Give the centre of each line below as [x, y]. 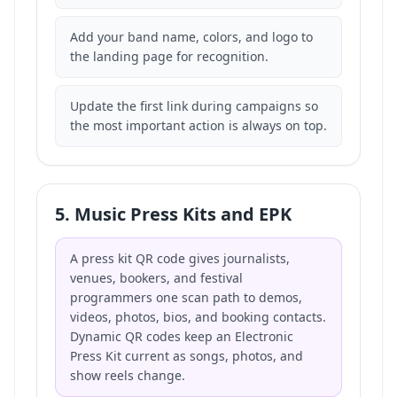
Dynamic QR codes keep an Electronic [182, 336]
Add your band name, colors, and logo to [191, 37]
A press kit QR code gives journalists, [180, 258]
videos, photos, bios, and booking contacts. [198, 317]
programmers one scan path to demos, [186, 297]
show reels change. [128, 375]
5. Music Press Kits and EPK [173, 214]
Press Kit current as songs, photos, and [187, 356]
